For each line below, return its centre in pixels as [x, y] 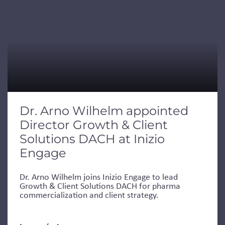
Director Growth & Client [94, 125]
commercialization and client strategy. [89, 195]
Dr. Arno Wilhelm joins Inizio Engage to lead [99, 177]
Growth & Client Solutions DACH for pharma [100, 186]
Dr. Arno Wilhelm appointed [104, 110]
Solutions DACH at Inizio [92, 139]
